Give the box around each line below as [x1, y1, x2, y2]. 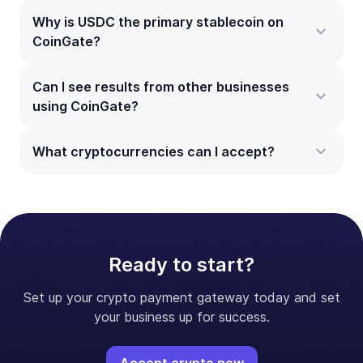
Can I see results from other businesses [32, 79, 289, 96]
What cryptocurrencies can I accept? [32, 143, 275, 160]
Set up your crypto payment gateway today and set [23, 289, 340, 306]
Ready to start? [109, 253, 254, 277]
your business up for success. [93, 309, 270, 326]
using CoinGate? [32, 98, 139, 115]
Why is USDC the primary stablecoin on [32, 14, 284, 31]
